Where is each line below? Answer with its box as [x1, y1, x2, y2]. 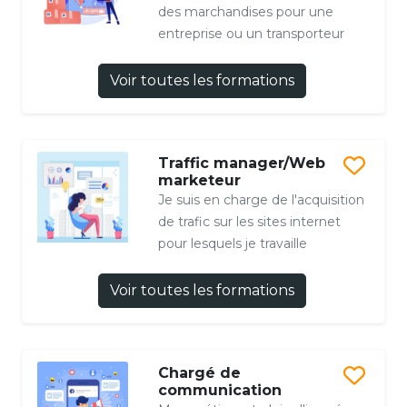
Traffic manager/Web [157, 154, 325, 173]
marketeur [157, 172, 241, 190]
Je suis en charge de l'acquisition [157, 192, 364, 209]
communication [157, 382, 282, 400]
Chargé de [157, 364, 241, 382]
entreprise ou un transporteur [157, 25, 344, 43]
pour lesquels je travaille [157, 235, 307, 253]
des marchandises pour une [157, 4, 333, 21]
